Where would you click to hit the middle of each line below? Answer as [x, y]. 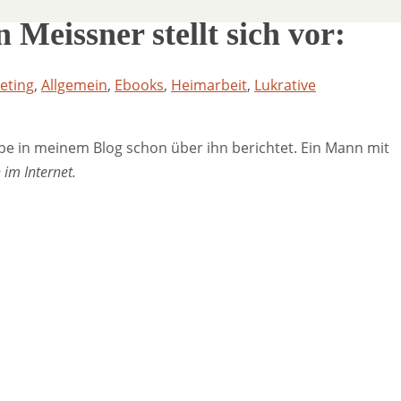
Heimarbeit [209, 85]
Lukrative [285, 85]
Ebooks [139, 85]
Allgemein [74, 85]
